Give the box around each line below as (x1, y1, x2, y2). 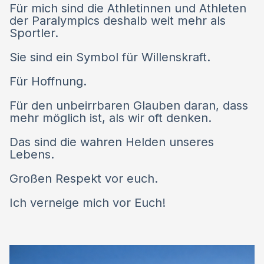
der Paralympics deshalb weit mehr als (9, 14, 226, 28)
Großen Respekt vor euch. (9, 171, 158, 186)
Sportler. (9, 26, 58, 41)
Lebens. (9, 147, 54, 162)
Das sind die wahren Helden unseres (9, 135, 214, 150)
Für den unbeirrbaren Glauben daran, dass (9, 98, 248, 113)
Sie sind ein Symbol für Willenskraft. (9, 50, 210, 65)
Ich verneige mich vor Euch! (9, 196, 166, 210)
